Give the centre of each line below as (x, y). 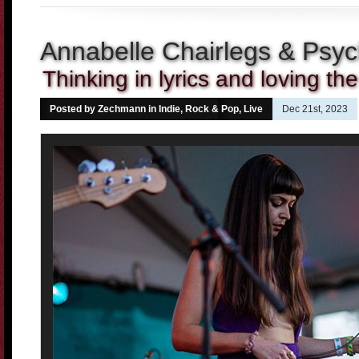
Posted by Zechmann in (104, 109)
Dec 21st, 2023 (315, 109)
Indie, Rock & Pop (199, 109)
